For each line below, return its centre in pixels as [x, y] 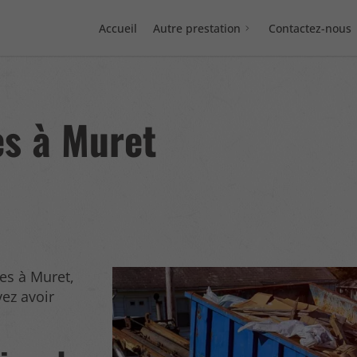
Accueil [118, 28]
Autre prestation [197, 28]
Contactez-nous [310, 28]
